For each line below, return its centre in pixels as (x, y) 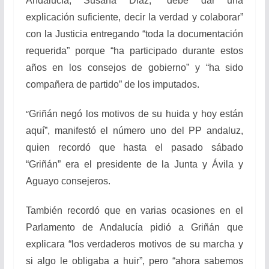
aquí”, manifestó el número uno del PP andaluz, (134, 131)
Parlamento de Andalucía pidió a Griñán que (134, 227)
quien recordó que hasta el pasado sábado (134, 147)
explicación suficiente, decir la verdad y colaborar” (134, 17)
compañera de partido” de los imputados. (112, 84)
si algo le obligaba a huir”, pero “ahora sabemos (134, 261)
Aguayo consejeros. (68, 181)
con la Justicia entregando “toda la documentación (134, 34)
